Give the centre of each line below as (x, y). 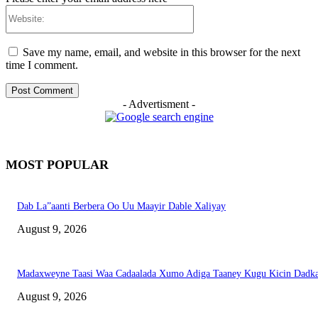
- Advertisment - (159, 104)
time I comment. (42, 65)
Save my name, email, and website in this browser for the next (161, 52)
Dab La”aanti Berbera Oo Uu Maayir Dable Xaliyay (121, 206)
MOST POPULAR (57, 164)
